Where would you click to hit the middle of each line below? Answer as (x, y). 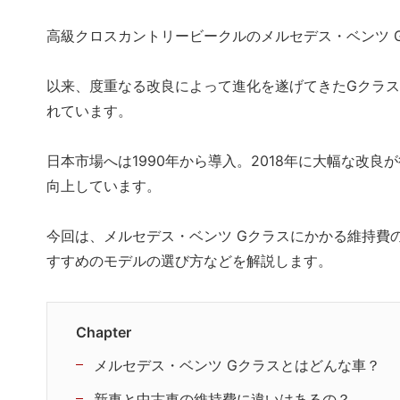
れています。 (89, 111)
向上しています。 (104, 186)
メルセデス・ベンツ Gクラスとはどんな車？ (237, 366)
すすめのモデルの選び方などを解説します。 (189, 261)
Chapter (104, 333)
